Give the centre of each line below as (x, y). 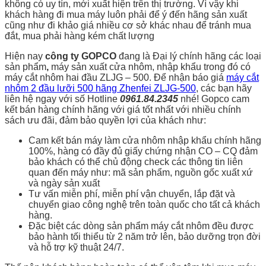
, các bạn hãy (224, 88)
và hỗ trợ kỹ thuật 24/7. (76, 247)
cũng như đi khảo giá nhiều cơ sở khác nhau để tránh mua (128, 25)
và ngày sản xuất (64, 183)
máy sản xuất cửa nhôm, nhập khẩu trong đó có (151, 66)
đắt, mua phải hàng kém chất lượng (80, 36)
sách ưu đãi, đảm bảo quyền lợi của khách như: (105, 120)
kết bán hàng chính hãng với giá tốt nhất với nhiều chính (123, 109)
